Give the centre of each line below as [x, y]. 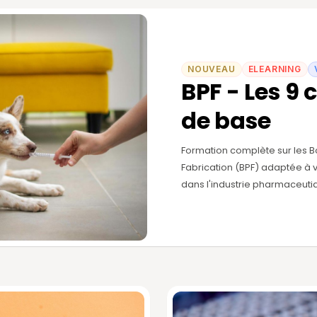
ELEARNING [275, 69]
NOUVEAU [212, 69]
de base [226, 121]
